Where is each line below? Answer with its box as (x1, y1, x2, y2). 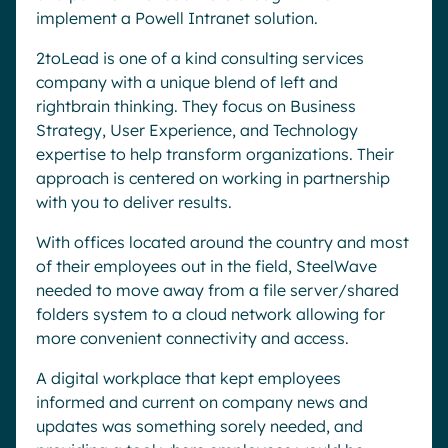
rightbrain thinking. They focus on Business (36, 96, 356, 116)
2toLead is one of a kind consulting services (36, 48, 364, 68)
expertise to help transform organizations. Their (36, 144, 394, 164)
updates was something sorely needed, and (36, 416, 363, 436)
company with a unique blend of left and (36, 72, 338, 92)
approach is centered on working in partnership (36, 168, 390, 188)
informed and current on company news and (36, 392, 368, 412)
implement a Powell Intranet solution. (36, 8, 318, 28)
